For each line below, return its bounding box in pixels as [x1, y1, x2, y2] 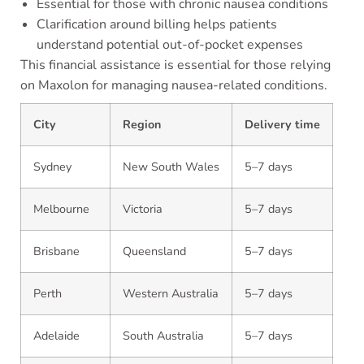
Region [123, 116, 161, 132]
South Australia [123, 327, 204, 344]
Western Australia [123, 285, 219, 301]
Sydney [33, 158, 71, 175]
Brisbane [33, 243, 80, 259]
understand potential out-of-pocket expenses [37, 36, 303, 54]
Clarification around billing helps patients [37, 15, 277, 33]
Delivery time [245, 116, 320, 132]
